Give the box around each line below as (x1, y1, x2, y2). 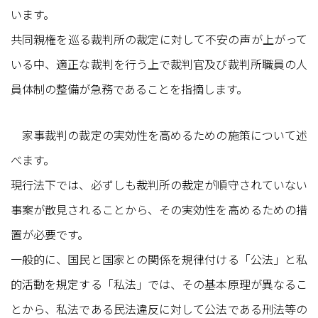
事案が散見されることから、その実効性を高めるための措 (11, 200, 307, 218)
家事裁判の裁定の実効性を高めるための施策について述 (11, 126, 307, 143)
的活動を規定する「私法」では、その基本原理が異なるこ (11, 275, 307, 292)
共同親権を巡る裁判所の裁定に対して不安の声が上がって (11, 30, 307, 48)
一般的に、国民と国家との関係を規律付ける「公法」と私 (11, 250, 307, 268)
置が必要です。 (11, 225, 89, 243)
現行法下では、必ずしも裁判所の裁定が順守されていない (11, 175, 307, 193)
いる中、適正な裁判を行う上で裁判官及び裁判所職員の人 (11, 55, 307, 72)
